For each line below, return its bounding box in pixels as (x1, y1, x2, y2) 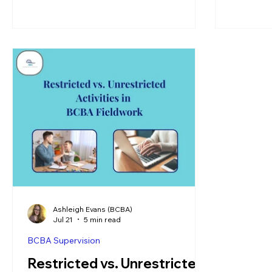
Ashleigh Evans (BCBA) (53, 204, 132, 214)
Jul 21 (53, 214, 73, 224)
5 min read (84, 214, 121, 224)
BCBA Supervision (27, 234, 100, 246)
